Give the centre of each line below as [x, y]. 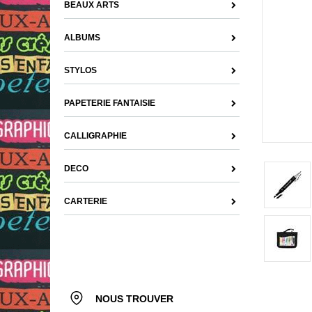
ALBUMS [82, 38]
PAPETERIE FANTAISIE [110, 103]
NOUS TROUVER [134, 299]
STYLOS [80, 70]
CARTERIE [86, 201]
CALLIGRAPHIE [95, 136]
